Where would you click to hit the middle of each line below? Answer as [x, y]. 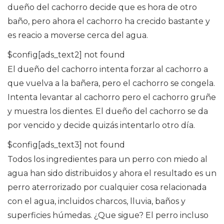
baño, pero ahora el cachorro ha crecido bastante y [109, 21]
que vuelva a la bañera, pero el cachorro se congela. [111, 83]
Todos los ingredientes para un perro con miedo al [107, 159]
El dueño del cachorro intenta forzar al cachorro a [108, 69]
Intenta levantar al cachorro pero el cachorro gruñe [112, 97]
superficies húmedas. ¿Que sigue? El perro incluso [108, 215]
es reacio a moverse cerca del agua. [78, 35]
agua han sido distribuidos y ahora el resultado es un [112, 173]
